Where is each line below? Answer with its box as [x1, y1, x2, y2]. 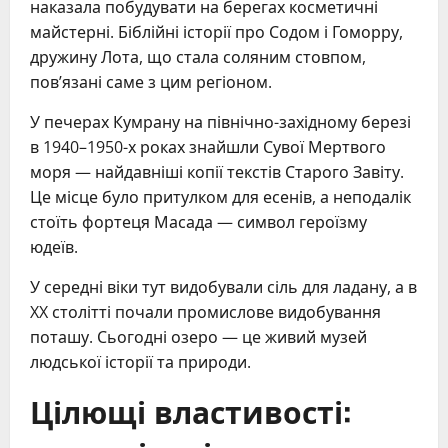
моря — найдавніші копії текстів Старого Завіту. [30, 161, 404, 184]
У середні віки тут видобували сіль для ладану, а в [30, 276, 417, 299]
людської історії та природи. [30, 351, 251, 374]
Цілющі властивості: [30, 388, 351, 434]
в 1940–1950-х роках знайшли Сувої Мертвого [30, 136, 386, 159]
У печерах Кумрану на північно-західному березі [30, 111, 411, 134]
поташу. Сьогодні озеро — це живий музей [30, 326, 367, 349]
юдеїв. [30, 236, 78, 259]
